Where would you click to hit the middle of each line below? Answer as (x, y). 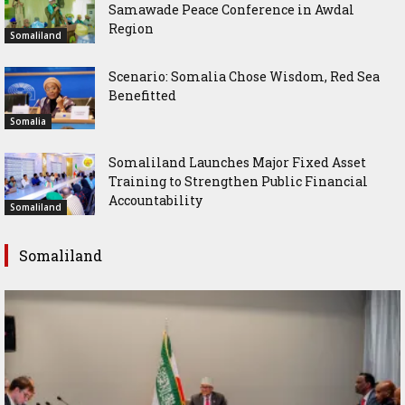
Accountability (155, 200)
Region (131, 28)
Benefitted (142, 95)
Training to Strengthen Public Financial (238, 181)
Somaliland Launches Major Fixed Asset (237, 162)
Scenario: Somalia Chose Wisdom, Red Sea (244, 76)
